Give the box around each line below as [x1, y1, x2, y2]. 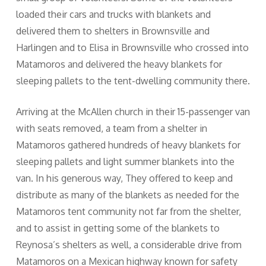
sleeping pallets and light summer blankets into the [15, 156, 235, 167]
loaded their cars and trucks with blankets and [15, 8, 211, 20]
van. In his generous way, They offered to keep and [15, 172, 233, 184]
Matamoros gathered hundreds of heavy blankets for [15, 139, 240, 151]
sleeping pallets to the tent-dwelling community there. [15, 75, 250, 87]
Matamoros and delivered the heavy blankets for [15, 58, 222, 70]
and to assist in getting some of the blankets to [15, 222, 220, 234]
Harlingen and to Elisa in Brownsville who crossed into [15, 42, 249, 53]
